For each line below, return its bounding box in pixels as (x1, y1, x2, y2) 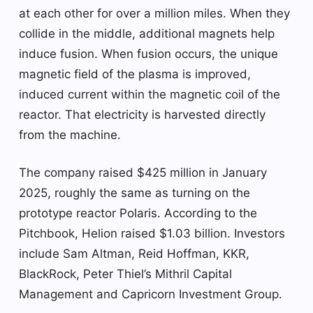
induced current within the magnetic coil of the (19, 87, 280, 101)
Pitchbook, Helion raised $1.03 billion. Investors (19, 226, 285, 240)
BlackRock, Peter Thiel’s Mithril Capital (19, 266, 232, 281)
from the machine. (19, 127, 121, 142)
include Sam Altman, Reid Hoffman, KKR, (19, 246, 249, 261)
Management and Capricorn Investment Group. (19, 286, 282, 301)
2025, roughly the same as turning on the (19, 185, 250, 200)
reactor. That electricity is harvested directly (19, 107, 265, 122)
